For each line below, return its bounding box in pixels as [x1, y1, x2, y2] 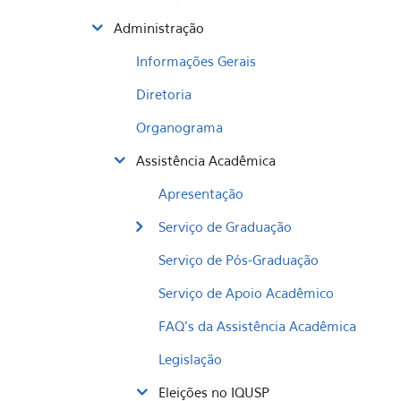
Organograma [136, 119, 223, 135]
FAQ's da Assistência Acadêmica [158, 318, 356, 334]
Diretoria [136, 86, 192, 102]
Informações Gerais [136, 53, 256, 69]
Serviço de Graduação [158, 218, 292, 235]
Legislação [158, 351, 222, 367]
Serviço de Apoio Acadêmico [158, 285, 334, 301]
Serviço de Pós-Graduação [158, 252, 319, 268]
